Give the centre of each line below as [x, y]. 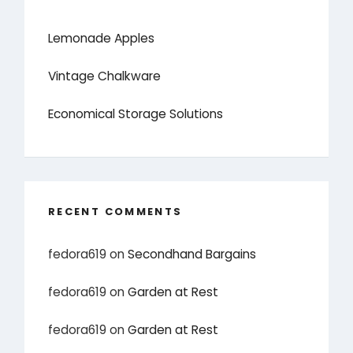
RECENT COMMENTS [115, 212]
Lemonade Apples [102, 39]
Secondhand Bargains [192, 254]
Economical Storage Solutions [136, 114]
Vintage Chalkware [105, 76]
